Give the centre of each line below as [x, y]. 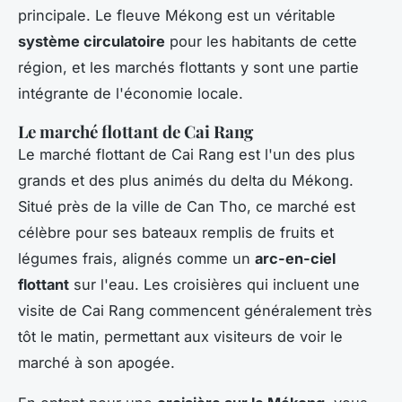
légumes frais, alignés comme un [136, 258]
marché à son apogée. [96, 362]
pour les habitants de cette [261, 41]
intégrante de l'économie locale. [131, 93]
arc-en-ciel [295, 258]
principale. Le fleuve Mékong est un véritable [177, 15]
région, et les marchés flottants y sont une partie [188, 67]
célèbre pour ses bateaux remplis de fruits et [176, 232]
